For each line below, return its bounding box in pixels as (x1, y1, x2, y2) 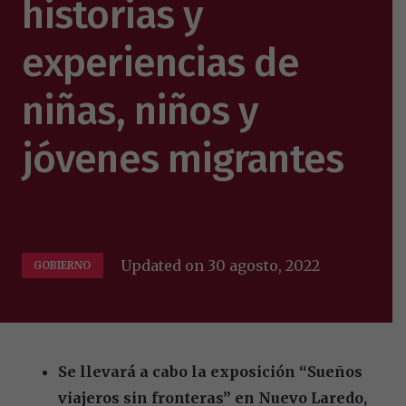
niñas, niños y (22, 85, 259, 135)
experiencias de (22, 37, 299, 87)
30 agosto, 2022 (208, 256, 321, 275)
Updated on (121, 256, 208, 275)
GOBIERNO (34, 258, 92, 272)
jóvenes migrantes (22, 133, 353, 183)
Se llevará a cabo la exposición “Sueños (58, 362, 362, 381)
